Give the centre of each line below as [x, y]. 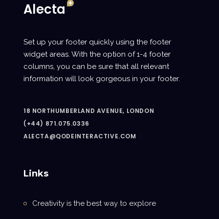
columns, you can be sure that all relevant [96, 66]
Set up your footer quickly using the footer [97, 42]
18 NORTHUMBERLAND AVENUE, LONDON [89, 110]
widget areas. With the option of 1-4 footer [97, 54]
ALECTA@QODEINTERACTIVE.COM [80, 136]
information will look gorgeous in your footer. [102, 78]
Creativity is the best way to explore [94, 203]
